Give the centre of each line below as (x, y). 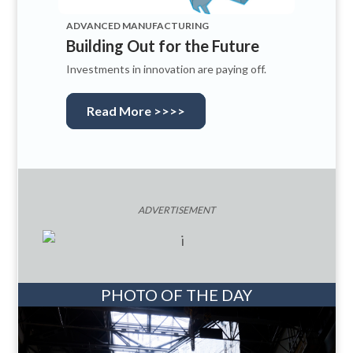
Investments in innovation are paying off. (166, 69)
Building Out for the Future (163, 45)
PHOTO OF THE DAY (176, 294)
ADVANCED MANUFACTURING (137, 25)
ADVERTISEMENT (176, 210)
